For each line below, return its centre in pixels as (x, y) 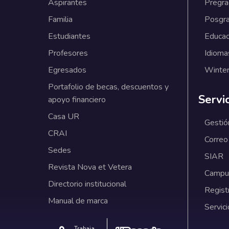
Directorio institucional (87, 184)
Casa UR (63, 117)
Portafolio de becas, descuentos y (108, 87)
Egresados (67, 70)
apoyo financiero (77, 100)
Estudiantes (69, 37)
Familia (60, 20)
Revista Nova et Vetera (90, 167)
